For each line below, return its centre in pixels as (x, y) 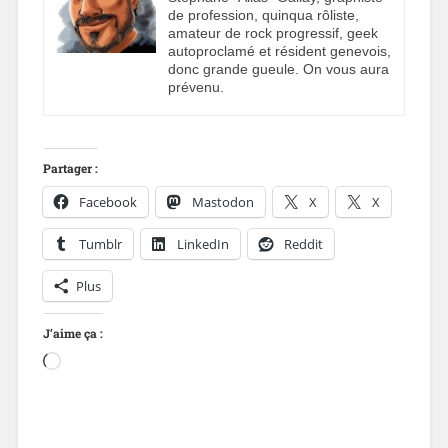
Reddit (303, 244)
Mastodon (222, 202)
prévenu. (195, 87)
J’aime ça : (72, 333)
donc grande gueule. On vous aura (278, 69)
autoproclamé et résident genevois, (279, 51)
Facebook (107, 202)
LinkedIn (202, 244)
